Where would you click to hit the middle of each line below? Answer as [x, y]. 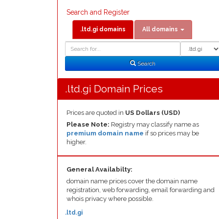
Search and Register [98, 12]
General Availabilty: [99, 169]
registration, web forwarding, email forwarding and [141, 190]
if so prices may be [171, 133]
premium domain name [105, 133]
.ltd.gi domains [103, 29]
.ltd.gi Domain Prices [114, 89]
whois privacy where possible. [110, 199]
